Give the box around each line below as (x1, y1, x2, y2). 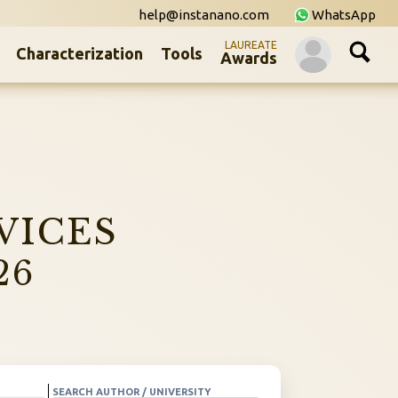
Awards (220, 49, 277, 67)
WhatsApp (312, 7, 376, 22)
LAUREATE (225, 39, 277, 51)
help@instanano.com (139, 7, 269, 22)
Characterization (16, 44, 143, 62)
